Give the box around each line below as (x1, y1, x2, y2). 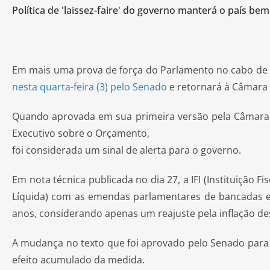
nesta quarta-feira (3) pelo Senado (12, 80, 167, 93)
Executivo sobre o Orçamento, (12, 127, 152, 140)
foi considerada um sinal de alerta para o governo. (12, 143, 241, 157)
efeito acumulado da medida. (12, 253, 145, 266)
